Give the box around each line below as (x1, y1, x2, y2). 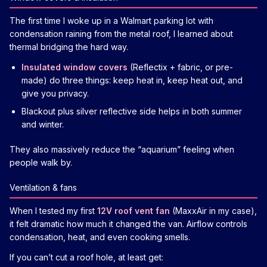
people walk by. (10, 157, 72, 167)
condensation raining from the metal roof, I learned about (10, 28, 233, 39)
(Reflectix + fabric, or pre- (128, 61, 233, 72)
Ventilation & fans (10, 182, 77, 193)
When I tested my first (10, 205, 97, 216)
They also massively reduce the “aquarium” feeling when (10, 144, 234, 154)
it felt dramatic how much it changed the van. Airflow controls (10, 218, 247, 229)
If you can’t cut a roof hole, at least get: (10, 252, 163, 262)
